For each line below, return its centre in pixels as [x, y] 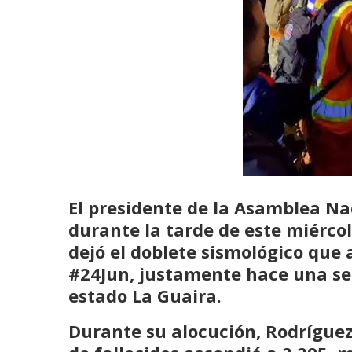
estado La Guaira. [145, 295]
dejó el [99, 251]
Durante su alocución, [167, 330]
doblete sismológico [217, 251]
